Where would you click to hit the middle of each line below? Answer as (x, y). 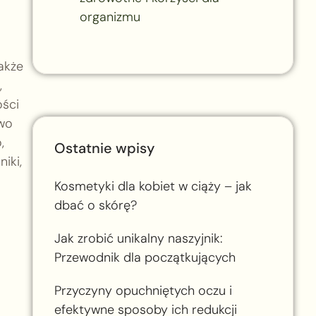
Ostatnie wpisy (104, 148)
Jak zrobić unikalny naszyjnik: (138, 238)
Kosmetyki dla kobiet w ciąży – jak (153, 186)
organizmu (110, 17)
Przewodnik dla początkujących (145, 257)
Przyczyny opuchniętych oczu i (143, 290)
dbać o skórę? (95, 205)
